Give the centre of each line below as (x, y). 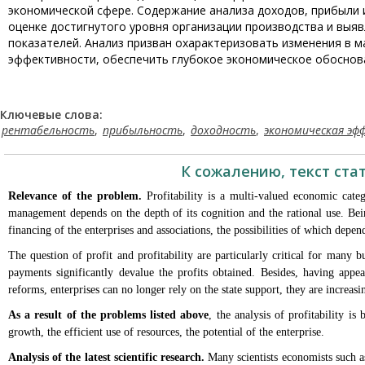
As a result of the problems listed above (109, 315)
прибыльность (143, 130)
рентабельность (48, 130)
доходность (223, 130)
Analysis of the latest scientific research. (106, 357)
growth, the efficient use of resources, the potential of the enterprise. (166, 332)
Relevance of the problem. (75, 196)
